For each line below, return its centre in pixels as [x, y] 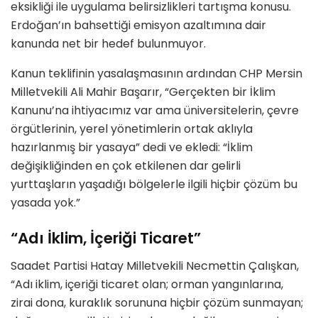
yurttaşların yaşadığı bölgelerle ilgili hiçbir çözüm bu [154, 185]
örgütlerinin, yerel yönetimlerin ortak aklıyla [132, 129]
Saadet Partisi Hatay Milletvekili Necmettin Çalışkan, [155, 265]
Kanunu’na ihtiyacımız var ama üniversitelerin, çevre [155, 111]
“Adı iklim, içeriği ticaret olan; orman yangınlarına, [147, 284]
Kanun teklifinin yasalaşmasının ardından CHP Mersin [157, 74]
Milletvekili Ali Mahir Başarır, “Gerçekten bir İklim [143, 92]
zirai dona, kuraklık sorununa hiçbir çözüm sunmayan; [157, 302]
